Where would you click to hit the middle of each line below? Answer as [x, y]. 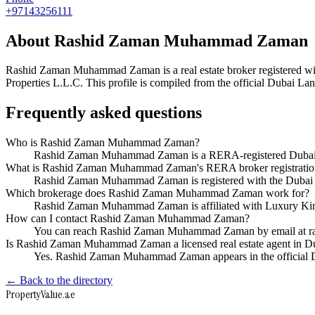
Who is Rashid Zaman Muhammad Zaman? [103, 143]
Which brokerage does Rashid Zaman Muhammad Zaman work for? [157, 193]
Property [23, 295]
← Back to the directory [59, 281]
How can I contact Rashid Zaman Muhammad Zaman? [128, 219]
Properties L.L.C [43, 83]
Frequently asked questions [104, 113]
